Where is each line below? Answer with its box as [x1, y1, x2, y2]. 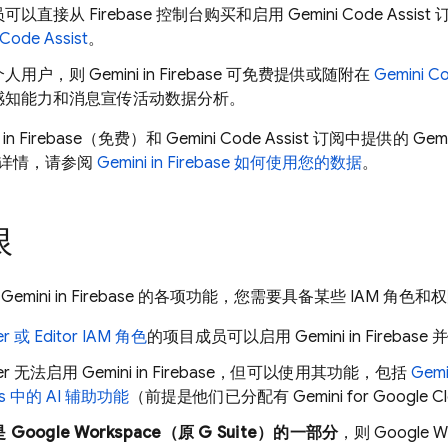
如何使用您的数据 [230, 153, 362, 173]
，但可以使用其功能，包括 [215, 363, 411, 383]
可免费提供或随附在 [222, 65, 374, 85]
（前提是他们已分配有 [129, 387, 293, 407]
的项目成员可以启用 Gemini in [147, 327, 365, 347]
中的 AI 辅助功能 [6, 387, 129, 407]
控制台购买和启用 [152, 5, 288, 25]
